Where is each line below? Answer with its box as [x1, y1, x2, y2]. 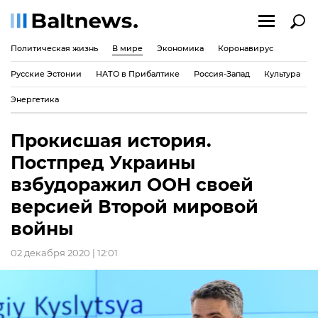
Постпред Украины [11, 152, 195, 173]
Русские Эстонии [11, 68, 82, 79]
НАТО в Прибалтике [96, 68, 180, 79]
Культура [264, 68, 300, 79]
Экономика [157, 43, 204, 53]
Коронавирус [218, 43, 273, 53]
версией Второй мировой [11, 196, 258, 217]
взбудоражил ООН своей [11, 174, 253, 195]
